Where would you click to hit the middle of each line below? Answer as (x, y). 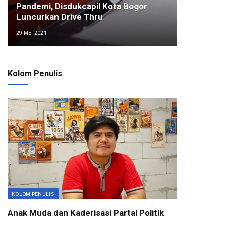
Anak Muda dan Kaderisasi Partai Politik (86, 213)
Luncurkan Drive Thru (59, 17)
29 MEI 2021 (32, 33)
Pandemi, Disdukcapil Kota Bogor (81, 6)
